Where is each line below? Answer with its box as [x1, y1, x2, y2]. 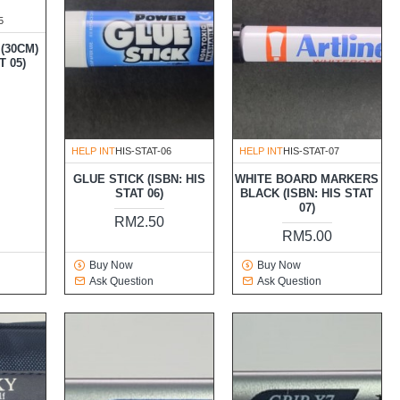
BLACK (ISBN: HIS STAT [240, 187, 374, 201]
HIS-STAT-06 [114, 146, 171, 157]
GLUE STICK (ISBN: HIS [72, 172, 205, 187]
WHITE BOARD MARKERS [235, 172, 379, 187]
